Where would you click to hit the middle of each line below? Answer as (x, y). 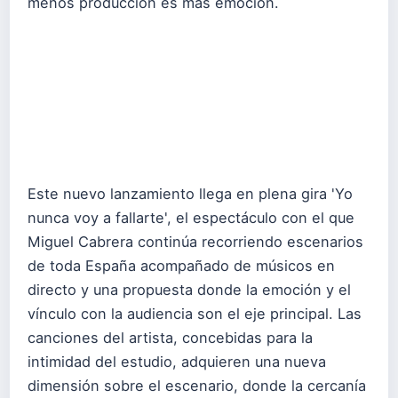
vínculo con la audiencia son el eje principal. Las (195, 313)
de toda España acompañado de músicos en (181, 265)
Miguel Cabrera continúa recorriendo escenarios (195, 241)
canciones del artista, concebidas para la (170, 337)
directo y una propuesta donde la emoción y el (189, 289)
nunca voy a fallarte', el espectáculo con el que (191, 217)
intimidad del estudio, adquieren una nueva (177, 361)
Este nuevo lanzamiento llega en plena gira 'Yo (190, 193)
